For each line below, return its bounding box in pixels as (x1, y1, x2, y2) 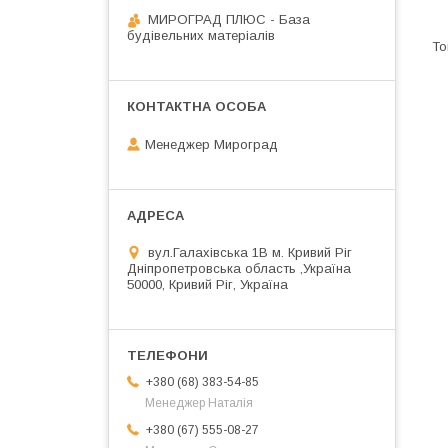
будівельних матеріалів (127, 28, 275, 43)
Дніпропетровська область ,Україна (127, 260, 351, 276)
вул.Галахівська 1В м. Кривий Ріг (148, 244, 352, 260)
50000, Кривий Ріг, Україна (127, 276, 288, 292)
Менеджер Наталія (145, 395, 253, 410)
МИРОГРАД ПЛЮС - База (148, 12, 310, 27)
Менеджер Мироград (145, 136, 278, 152)
